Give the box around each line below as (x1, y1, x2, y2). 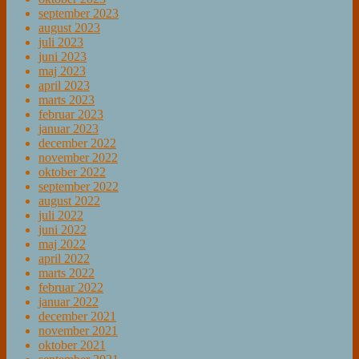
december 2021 (38, 309, 116, 324)
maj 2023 (38, 64, 86, 79)
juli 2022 (38, 208, 83, 223)
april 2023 (38, 79, 90, 93)
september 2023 (38, 6, 119, 21)
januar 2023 (38, 122, 99, 136)
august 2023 (38, 21, 100, 35)
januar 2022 (38, 295, 99, 309)
